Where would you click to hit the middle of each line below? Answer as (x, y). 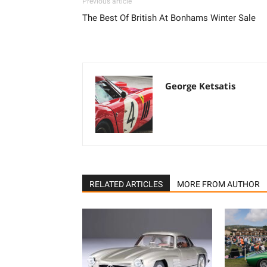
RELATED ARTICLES (126, 184)
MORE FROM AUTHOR (218, 184)
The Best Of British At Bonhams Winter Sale (169, 18)
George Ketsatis (200, 86)
